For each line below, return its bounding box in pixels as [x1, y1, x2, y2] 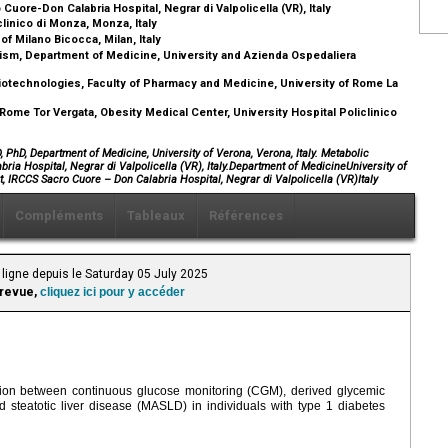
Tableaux [127, 208, 185, 224]
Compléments [15, 208, 103, 224]
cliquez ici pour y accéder [40, 285, 185, 300]
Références [209, 208, 283, 224]
